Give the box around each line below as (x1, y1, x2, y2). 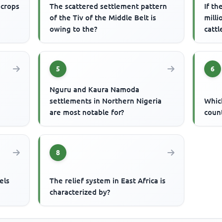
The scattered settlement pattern (50, 1, 167, 10)
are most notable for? (50, 108, 124, 117)
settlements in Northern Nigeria (50, 97, 162, 106)
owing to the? (50, 24, 98, 33)
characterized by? (50, 188, 111, 197)
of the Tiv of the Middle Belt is (50, 13, 157, 22)
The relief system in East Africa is (50, 176, 166, 185)
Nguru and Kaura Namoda (50, 85, 140, 94)
